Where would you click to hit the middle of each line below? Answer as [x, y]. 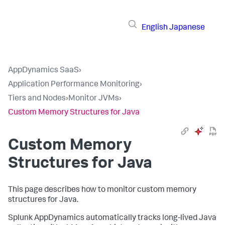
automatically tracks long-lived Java [150, 218]
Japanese [187, 28]
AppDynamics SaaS [43, 71]
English [155, 28]
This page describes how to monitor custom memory [102, 190]
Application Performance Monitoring [74, 85]
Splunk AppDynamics [46, 218]
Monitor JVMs [94, 99]
